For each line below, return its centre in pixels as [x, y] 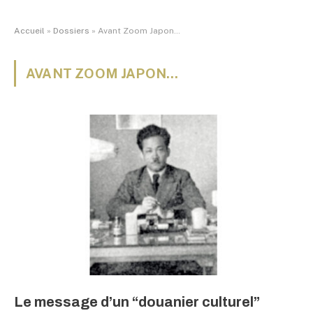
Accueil [29, 31]
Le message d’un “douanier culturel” [137, 301]
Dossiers [71, 31]
